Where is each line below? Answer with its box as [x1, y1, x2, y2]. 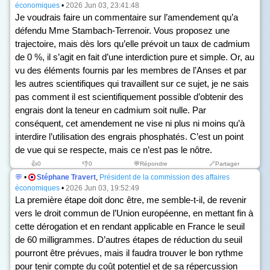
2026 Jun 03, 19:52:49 [66, 184, 139, 192]
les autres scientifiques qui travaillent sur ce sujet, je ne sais [15, 78, 249, 89]
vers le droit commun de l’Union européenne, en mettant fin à [15, 208, 253, 218]
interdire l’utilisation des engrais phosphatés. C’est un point [15, 131, 243, 142]
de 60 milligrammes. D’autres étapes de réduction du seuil [15, 234, 242, 245]
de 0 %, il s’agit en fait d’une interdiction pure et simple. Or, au [15, 52, 254, 62]
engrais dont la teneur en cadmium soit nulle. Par [15, 105, 206, 115]
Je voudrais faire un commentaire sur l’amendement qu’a [15, 12, 238, 22]
